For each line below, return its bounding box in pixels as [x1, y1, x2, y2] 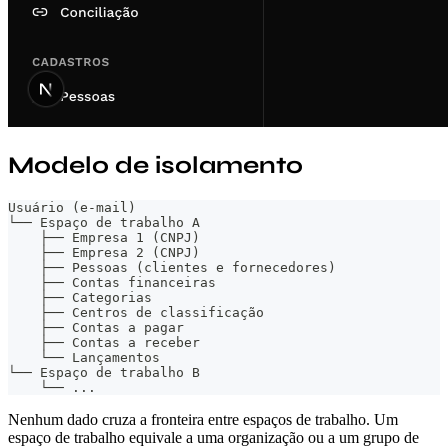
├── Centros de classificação [8, 304, 264, 320]
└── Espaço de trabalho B [8, 364, 200, 380]
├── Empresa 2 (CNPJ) [8, 244, 200, 260]
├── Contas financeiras [8, 274, 216, 290]
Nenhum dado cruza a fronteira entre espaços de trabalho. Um [8, 410, 398, 428]
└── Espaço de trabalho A [8, 214, 200, 230]
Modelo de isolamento [8, 150, 303, 180]
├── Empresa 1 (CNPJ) [8, 229, 200, 245]
